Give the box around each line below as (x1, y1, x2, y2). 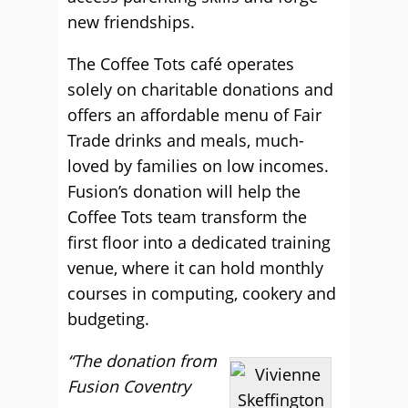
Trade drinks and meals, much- (67, 129, 304, 151)
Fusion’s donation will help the (67, 180, 301, 202)
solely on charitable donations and (67, 78, 333, 100)
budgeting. (67, 308, 149, 330)
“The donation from (67, 350, 217, 372)
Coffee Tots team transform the (67, 206, 307, 228)
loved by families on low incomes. (67, 155, 329, 177)
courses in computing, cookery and (67, 282, 336, 304)
